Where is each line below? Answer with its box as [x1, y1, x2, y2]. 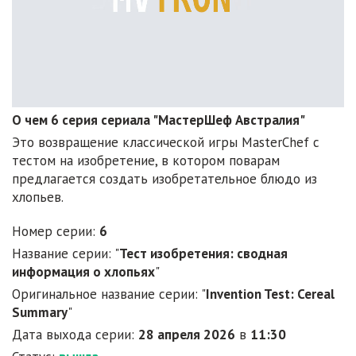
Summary [12, 304, 68, 322]
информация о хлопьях [12, 263, 155, 281]
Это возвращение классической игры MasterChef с [12, 133, 319, 152]
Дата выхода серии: [12, 326, 138, 344]
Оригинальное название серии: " [12, 285, 206, 304]
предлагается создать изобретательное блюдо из [12, 170, 317, 188]
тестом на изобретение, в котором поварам [12, 152, 280, 170]
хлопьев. [12, 188, 64, 207]
